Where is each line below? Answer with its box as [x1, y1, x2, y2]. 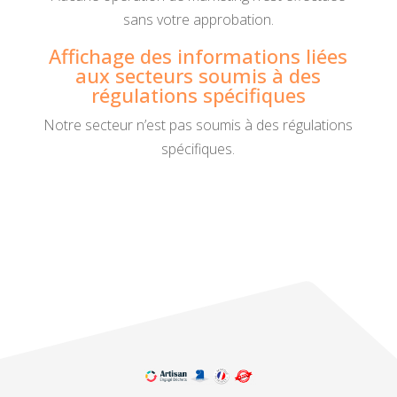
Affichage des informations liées [49, 43, 348, 69]
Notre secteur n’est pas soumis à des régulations [43, 115, 354, 135]
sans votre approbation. [122, 10, 274, 29]
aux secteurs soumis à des [75, 62, 322, 89]
